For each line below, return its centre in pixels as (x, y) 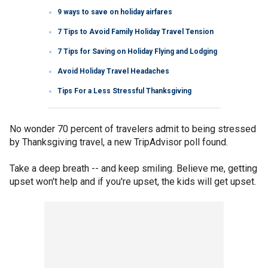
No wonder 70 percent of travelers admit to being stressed (133, 129)
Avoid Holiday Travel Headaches (113, 71)
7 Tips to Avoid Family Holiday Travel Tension (135, 31)
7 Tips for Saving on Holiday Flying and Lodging (137, 51)
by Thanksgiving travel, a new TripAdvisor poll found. (119, 142)
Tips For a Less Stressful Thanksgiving (124, 91)
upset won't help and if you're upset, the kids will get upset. (133, 181)
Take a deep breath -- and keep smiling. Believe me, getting (133, 168)
